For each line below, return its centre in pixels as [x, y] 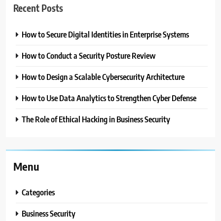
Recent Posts [38, 8]
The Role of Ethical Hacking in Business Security [96, 119]
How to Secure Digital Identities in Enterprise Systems [105, 35]
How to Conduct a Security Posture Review [89, 56]
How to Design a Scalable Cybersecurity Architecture [103, 77]
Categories [38, 192]
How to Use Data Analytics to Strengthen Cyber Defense [109, 98]
